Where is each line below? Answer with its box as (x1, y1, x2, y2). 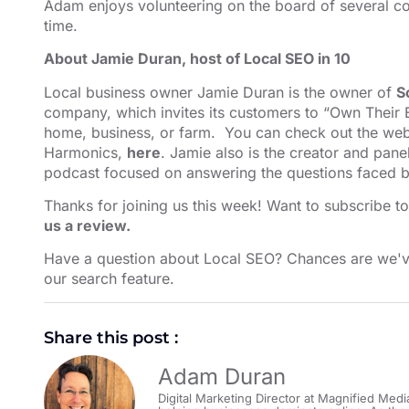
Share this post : (44, 328, 178, 349)
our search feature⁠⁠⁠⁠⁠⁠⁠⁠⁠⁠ (44, 269, 170, 288)
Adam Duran (158, 362, 286, 390)
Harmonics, (44, 142, 127, 162)
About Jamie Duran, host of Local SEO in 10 (44, 49, 351, 68)
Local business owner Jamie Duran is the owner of (44, 82, 396, 101)
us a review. (44, 215, 131, 235)
